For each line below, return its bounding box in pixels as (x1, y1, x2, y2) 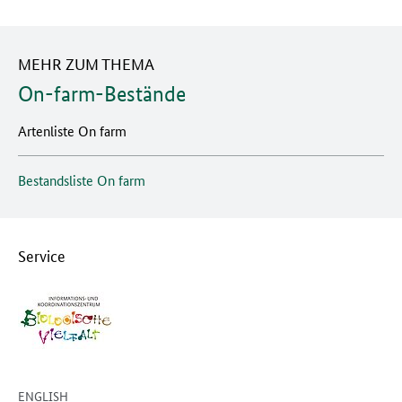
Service (18, 244, 66, 266)
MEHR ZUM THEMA (18, 52, 154, 74)
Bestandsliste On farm (18, 170, 145, 189)
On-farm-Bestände (18, 81, 186, 107)
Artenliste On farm (18, 121, 127, 140)
